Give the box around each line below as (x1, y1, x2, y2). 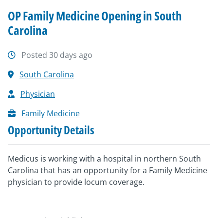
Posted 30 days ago (21, 50, 92, 60)
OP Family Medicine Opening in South (8, 7, 182, 24)
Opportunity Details (8, 122, 94, 138)
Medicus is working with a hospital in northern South (8, 153, 201, 164)
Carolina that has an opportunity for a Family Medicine (8, 165, 207, 176)
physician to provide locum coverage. (8, 177, 145, 187)
